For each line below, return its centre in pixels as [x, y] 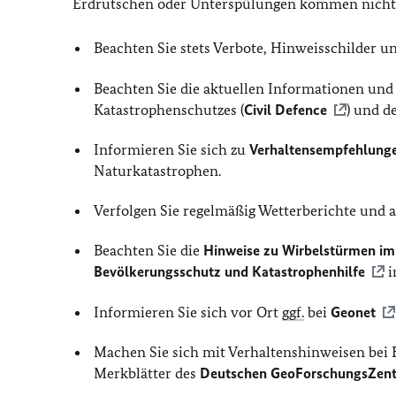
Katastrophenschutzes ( [169, 109]
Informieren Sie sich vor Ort [188, 312]
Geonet [354, 312]
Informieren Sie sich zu [172, 149]
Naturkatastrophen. [158, 170]
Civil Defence [286, 109]
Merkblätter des [147, 373]
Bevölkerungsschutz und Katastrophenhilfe [230, 272]
